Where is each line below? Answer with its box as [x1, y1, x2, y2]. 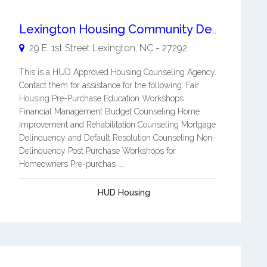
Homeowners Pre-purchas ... [18, 159, 123, 169]
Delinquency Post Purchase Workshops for [18, 145, 176, 156]
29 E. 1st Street [29, 42, 90, 54]
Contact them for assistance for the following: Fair [18, 80, 199, 90]
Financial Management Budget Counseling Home [18, 106, 200, 116]
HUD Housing [97, 187, 150, 197]
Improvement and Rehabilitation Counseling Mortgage [18, 119, 216, 129]
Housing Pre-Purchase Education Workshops [18, 93, 184, 103]
